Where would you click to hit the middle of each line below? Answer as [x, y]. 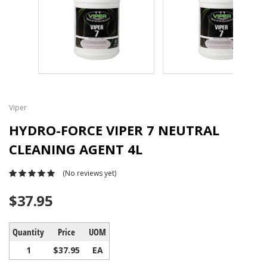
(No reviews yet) [89, 173]
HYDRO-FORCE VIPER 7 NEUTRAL [114, 130]
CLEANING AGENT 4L [76, 149]
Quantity [28, 232]
